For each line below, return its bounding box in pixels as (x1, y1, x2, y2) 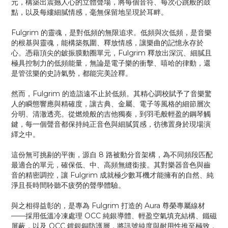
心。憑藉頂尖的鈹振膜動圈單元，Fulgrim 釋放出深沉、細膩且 (11, 48, 212, 58)
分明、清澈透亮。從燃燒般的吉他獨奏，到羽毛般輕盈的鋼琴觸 (11, 109, 211, 119)
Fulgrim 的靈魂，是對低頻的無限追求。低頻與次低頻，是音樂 (11, 28, 212, 37)
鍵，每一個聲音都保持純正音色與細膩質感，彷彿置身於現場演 (11, 120, 211, 129)
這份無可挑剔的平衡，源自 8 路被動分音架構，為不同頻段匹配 (11, 150, 213, 159)
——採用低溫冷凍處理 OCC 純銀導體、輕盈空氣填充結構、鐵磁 (11, 211, 217, 220)
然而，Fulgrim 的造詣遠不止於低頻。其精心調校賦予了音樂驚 (11, 89, 212, 98)
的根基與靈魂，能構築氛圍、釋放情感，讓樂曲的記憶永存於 (11, 38, 204, 47)
